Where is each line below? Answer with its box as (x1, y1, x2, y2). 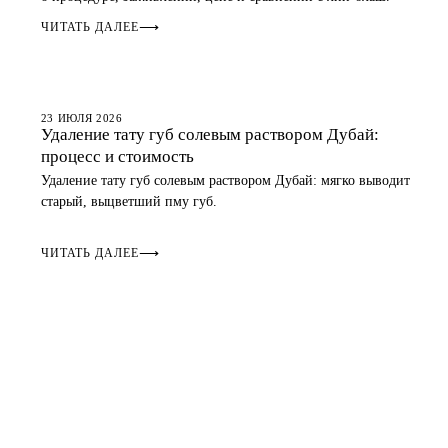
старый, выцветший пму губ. (40, 194, 217, 209)
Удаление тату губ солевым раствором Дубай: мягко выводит (40, 173, 410, 188)
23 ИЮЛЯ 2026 (40, 112, 123, 124)
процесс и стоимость (40, 147, 194, 166)
